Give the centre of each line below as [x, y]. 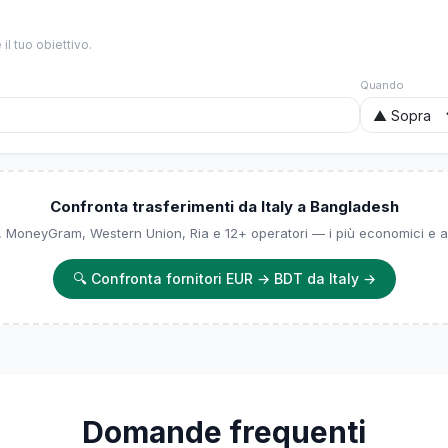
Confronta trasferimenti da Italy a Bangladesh [224, 206]
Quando [382, 85]
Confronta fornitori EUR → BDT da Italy [224, 278]
